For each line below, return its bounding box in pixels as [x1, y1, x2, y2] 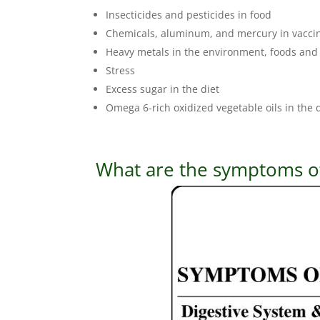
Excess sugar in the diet [106, 82, 220, 96]
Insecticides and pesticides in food [106, 8, 272, 22]
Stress [106, 64, 136, 78]
